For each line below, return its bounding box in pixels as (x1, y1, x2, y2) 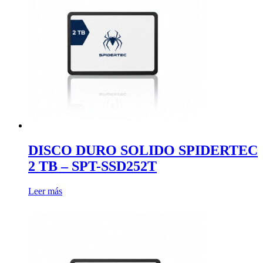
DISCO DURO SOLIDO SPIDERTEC (28, 142, 258, 158)
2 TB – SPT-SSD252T (28, 158, 157, 174)
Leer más (28, 186, 62, 196)
